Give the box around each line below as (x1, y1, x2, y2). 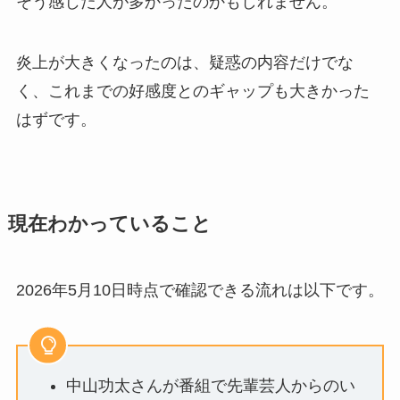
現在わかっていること (7, 212, 212, 235)
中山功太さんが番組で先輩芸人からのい (65, 376, 355, 395)
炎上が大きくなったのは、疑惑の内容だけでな (15, 53, 354, 71)
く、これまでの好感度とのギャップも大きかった (15, 81, 370, 100)
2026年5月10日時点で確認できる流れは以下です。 (15, 280, 384, 299)
